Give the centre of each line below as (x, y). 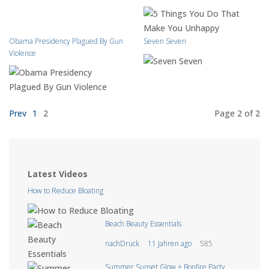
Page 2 (228, 113)
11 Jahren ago (169, 243)
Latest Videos (58, 174)
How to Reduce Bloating (65, 190)
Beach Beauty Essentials (143, 223)
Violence (23, 53)
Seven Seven (165, 41)
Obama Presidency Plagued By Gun (66, 41)
